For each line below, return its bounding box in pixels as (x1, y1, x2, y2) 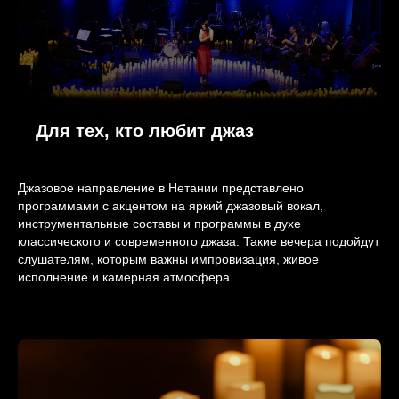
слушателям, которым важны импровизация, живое (18, 252, 319, 267)
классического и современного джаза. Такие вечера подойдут (18, 234, 379, 249)
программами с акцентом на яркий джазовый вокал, (18, 199, 323, 214)
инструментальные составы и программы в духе (18, 216, 301, 232)
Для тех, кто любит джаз (36, 121, 254, 142)
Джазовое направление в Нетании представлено (18, 181, 304, 196)
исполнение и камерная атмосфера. (18, 270, 233, 285)
